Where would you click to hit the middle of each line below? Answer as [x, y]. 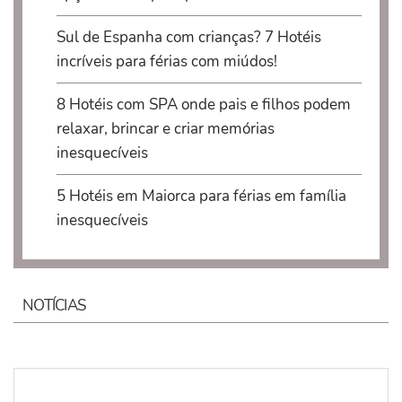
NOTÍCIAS [54, 306]
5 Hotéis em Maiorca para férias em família [201, 196]
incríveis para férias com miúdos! [166, 61]
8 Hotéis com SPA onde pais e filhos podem [203, 104]
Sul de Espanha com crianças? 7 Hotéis [188, 37]
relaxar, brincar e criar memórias [165, 128]
